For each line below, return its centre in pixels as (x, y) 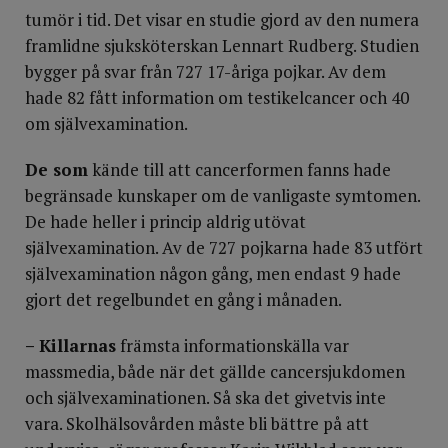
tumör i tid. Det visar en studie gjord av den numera (222, 19)
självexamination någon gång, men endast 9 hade (213, 273)
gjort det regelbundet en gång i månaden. (183, 299)
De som (56, 169)
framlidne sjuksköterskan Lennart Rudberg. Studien (222, 45)
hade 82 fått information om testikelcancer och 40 (217, 97)
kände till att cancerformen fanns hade (239, 169)
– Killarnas (70, 345)
